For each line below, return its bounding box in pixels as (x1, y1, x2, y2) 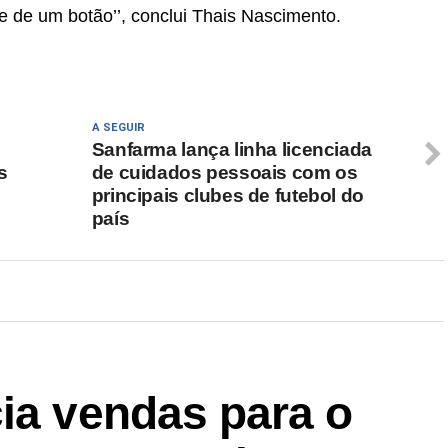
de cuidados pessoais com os (91, 162, 358, 184)
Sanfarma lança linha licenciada (91, 139, 372, 161)
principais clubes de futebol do (91, 185, 364, 207)
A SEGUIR (91, 121, 145, 135)
